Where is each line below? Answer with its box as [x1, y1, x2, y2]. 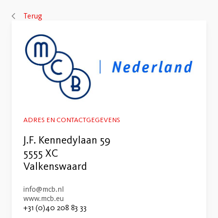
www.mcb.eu [23, 193, 64, 203]
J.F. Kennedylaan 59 [23, 133, 110, 146]
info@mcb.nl [23, 184, 64, 194]
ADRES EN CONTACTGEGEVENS [23, 115, 120, 124]
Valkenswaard [23, 159, 87, 173]
